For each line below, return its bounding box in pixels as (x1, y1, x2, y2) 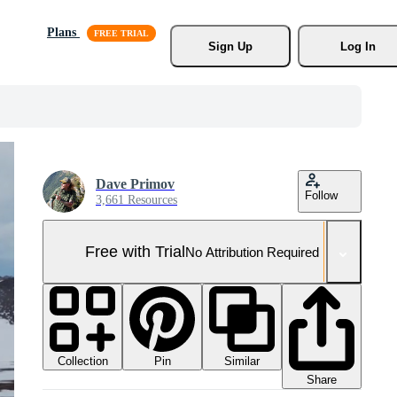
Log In (339, 39, 376, 53)
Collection (57, 354, 108, 368)
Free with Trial (85, 242, 185, 261)
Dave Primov (96, 176, 175, 191)
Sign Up (207, 39, 253, 53)
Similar (224, 354, 260, 368)
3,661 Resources (96, 193, 177, 206)
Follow (305, 189, 338, 202)
